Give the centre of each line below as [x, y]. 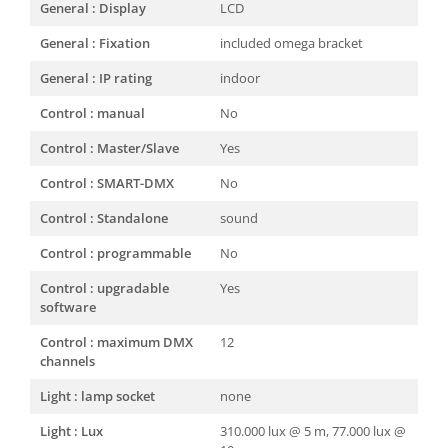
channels [67, 361]
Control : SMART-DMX [107, 183]
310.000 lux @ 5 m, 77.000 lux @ [313, 431]
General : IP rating [96, 78]
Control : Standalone [104, 218]
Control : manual [92, 113]
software [68, 307]
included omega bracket [291, 43]
